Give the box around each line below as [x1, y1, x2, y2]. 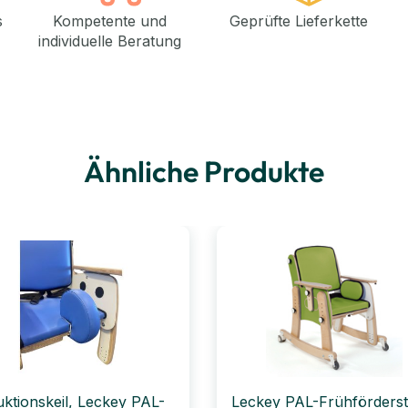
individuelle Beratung [37, 31, 181, 50]
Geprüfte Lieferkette [229, 11, 368, 30]
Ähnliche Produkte [84, 152, 324, 189]
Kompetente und [52, 11, 167, 30]
